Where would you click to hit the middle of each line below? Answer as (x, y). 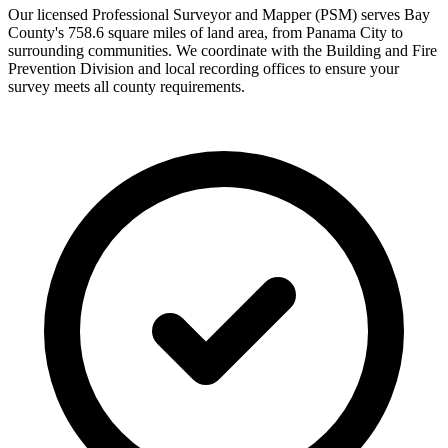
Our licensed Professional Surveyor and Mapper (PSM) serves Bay (219, 15)
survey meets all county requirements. (126, 87)
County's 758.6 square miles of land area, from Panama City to (205, 33)
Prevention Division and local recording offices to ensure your (203, 69)
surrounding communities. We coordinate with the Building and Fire (222, 51)
